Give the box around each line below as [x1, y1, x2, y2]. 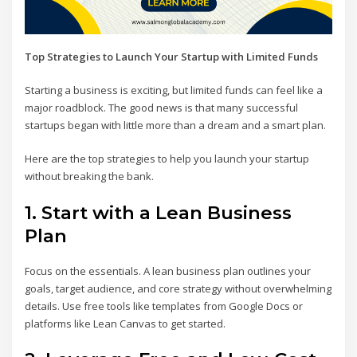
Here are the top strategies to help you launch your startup [25, 151, 310, 167]
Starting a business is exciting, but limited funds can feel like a [25, 82, 324, 97]
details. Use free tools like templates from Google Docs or [25, 298, 304, 313]
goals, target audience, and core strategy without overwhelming [25, 280, 332, 296]
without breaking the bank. [25, 169, 155, 184]
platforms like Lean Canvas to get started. [25, 316, 226, 331]
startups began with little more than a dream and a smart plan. [25, 117, 327, 132]
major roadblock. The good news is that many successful [25, 100, 299, 115]
